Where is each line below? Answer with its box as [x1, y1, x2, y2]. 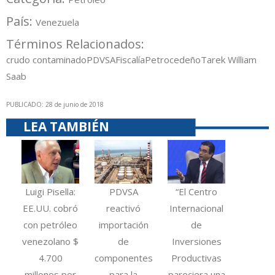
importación [98, 218, 149, 231]
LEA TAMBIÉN [23, 118, 109, 136]
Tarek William [201, 53, 257, 66]
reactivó [106, 201, 141, 214]
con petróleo [23, 218, 78, 231]
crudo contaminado [6, 53, 87, 66]
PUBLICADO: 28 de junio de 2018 [6, 100, 104, 109]
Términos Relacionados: [6, 36, 147, 53]
